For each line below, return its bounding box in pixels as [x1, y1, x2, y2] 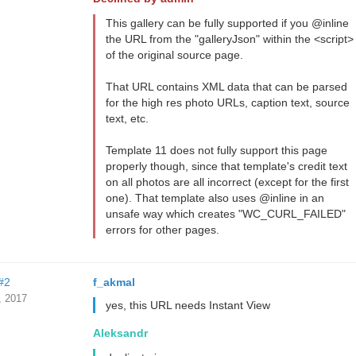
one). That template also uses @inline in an [105, 192, 324, 204]
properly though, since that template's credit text [105, 160, 347, 172]
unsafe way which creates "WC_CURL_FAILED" [105, 207, 346, 220]
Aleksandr [92, 327, 148, 339]
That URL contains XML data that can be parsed [105, 80, 347, 93]
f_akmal [92, 276, 135, 288]
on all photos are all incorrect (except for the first [105, 176, 349, 188]
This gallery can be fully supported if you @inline [105, 17, 349, 29]
